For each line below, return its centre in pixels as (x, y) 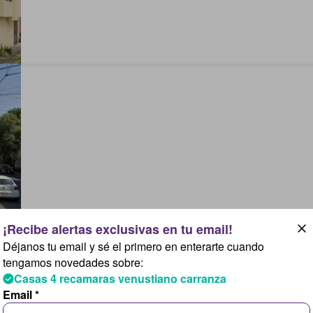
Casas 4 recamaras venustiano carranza (120, 278)
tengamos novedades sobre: (73, 262)
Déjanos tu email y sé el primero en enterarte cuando (133, 246)
